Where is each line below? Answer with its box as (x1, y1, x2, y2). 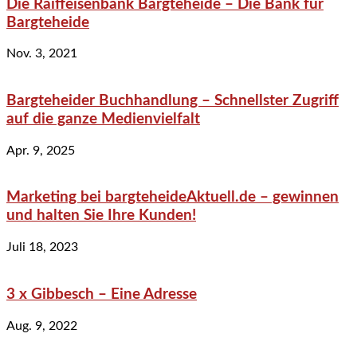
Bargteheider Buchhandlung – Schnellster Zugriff (6, 92, 339, 108)
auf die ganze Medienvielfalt (6, 111, 200, 127)
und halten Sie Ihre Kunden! (6, 208, 196, 224)
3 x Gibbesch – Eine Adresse (6, 286, 197, 302)
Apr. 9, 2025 (6, 143, 75, 157)
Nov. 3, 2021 (6, 47, 77, 61)
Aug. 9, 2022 (6, 319, 77, 332)
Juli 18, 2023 (6, 241, 78, 254)
